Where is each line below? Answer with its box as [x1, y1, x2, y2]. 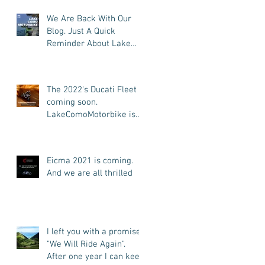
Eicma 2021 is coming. [47, 155, 133, 166]
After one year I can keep [47, 251, 144, 262]
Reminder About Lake [47, 38, 131, 49]
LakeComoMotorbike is [47, 109, 135, 120]
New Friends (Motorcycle [47, 63, 142, 74]
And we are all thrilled [47, 167, 132, 179]
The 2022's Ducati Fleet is [47, 84, 146, 95]
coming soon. [47, 96, 98, 108]
